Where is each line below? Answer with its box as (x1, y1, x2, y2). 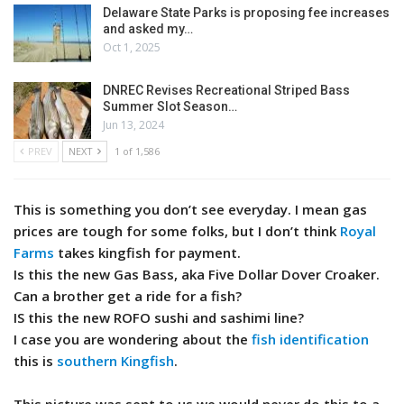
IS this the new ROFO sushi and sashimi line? (14, 308, 304, 327)
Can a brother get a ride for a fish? (14, 287, 242, 306)
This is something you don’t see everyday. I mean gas (14, 200, 367, 219)
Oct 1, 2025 (103, 40, 161, 56)
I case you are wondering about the (14, 330, 252, 349)
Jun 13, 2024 (103, 116, 164, 133)
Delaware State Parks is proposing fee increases (103, 5, 390, 21)
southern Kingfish (53, 352, 174, 371)
